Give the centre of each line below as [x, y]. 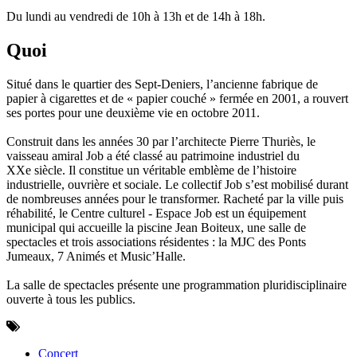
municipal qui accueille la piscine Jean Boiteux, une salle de [156, 227]
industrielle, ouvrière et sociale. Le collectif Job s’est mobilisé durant [177, 184]
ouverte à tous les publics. [71, 299]
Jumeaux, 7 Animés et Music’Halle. [96, 256]
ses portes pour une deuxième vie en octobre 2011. [133, 112]
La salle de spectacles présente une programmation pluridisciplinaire [177, 284]
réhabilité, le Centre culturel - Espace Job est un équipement [156, 213]
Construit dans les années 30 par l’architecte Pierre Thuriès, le [161, 141]
